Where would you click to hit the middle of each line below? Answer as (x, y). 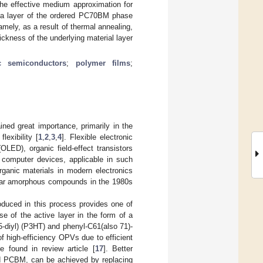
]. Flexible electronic (97, 137)
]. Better (118, 248)
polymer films (103, 63)
